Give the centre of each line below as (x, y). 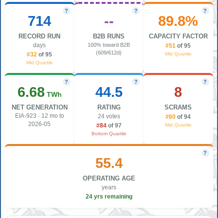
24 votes (109, 116)
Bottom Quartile (109, 133)
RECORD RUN (40, 36)
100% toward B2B (109, 45)
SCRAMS (178, 107)
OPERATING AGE (109, 178)
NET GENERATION (39, 107)
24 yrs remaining (109, 196)
